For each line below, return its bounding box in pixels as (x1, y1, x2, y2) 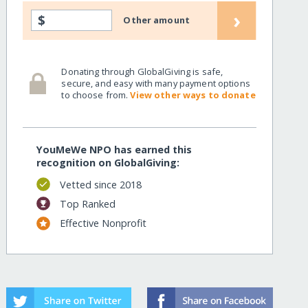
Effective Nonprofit (59, 217, 146, 230)
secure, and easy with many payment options (61, 76, 250, 89)
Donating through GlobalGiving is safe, (61, 65, 223, 78)
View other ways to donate (130, 88, 256, 101)
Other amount (123, 14, 190, 27)
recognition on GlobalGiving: (36, 156, 180, 170)
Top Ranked (59, 197, 115, 210)
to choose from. (61, 88, 131, 101)
